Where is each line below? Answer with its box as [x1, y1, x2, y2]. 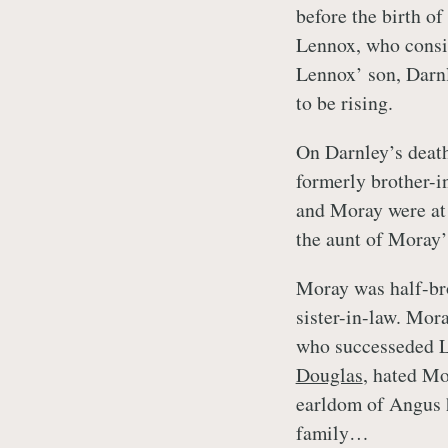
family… [295, 418, 369, 446]
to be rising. [295, 89, 393, 117]
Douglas [295, 360, 363, 388]
